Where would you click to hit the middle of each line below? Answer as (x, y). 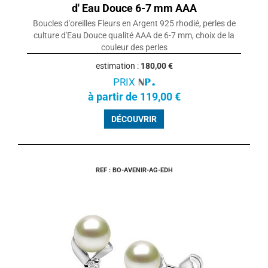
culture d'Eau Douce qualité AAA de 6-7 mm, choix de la (134, 36)
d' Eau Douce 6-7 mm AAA (134, 8)
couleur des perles (134, 48)
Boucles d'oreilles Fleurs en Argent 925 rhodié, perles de (134, 24)
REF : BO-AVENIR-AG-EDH (134, 170)
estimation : (118, 66)
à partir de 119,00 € (134, 97)
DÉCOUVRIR (134, 119)
